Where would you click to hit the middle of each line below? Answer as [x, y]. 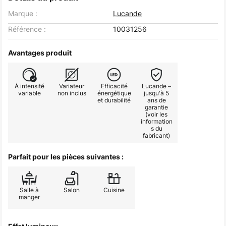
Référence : [27, 29]
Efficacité [114, 86]
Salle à [29, 190]
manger [29, 197]
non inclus [72, 93]
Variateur [72, 86]
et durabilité [114, 100]
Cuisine [114, 190]
